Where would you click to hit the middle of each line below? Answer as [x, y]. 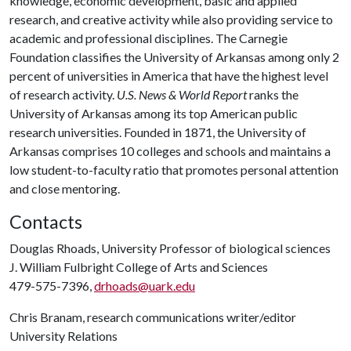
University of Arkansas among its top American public [154, 113]
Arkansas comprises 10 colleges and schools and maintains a [170, 151]
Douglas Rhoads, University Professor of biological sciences [170, 248]
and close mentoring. [65, 188]
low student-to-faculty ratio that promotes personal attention [174, 170]
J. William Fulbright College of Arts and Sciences [139, 267]
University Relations [63, 336]
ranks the [273, 94]
